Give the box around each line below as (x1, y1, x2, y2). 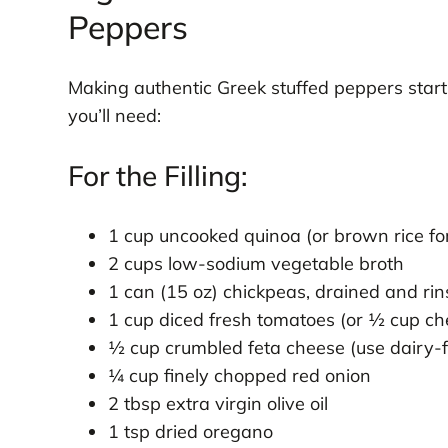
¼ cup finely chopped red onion (107, 364, 371, 388)
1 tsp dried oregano (107, 420, 273, 444)
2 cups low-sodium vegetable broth (107, 252, 404, 276)
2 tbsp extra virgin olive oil (107, 392, 328, 416)
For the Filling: (67, 158, 248, 194)
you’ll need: (67, 104, 161, 128)
